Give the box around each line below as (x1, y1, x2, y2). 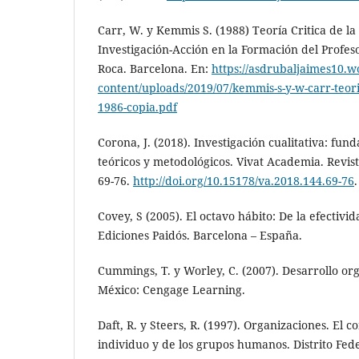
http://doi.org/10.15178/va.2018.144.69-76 (133, 173, 354, 189)
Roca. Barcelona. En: (98, 61, 212, 77)
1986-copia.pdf (98, 99, 177, 115)
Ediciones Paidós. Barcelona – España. (98, 228, 302, 244)
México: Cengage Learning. (98, 282, 245, 298)
